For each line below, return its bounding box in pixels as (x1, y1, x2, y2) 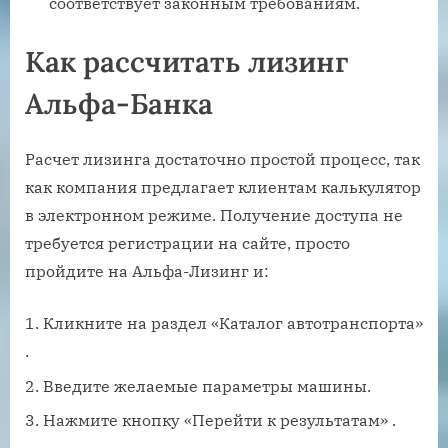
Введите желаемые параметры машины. (43, 375, 371, 396)
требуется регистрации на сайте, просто (25, 233, 350, 254)
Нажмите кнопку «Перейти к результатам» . (43, 410, 396, 431)
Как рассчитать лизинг (25, 42, 349, 80)
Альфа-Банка (25, 84, 213, 122)
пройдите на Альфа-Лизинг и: (25, 261, 269, 282)
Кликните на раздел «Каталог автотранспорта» (43, 313, 423, 334)
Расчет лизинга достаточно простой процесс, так (25, 149, 420, 170)
